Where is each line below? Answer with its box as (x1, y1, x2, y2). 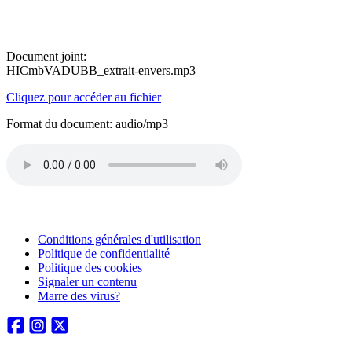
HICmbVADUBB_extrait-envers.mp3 (6, 64, 196, 77)
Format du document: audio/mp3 (6, 117, 168, 130)
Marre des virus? (38, 289, 120, 302)
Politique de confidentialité (38, 247, 170, 260)
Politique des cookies (38, 261, 142, 274)
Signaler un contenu (38, 275, 137, 288)
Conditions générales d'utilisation (38, 233, 201, 246)
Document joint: (6, 49, 86, 63)
